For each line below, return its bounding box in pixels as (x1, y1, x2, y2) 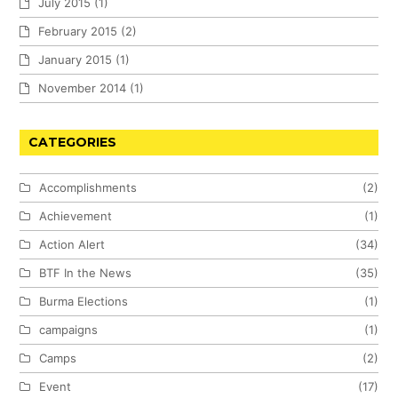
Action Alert (39, 236, 106, 251)
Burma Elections (39, 293, 129, 308)
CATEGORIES (28, 133, 117, 150)
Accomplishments (39, 179, 138, 195)
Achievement (39, 208, 113, 223)
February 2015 (38, 23, 118, 38)
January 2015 (38, 52, 113, 67)
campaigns (39, 322, 99, 337)
